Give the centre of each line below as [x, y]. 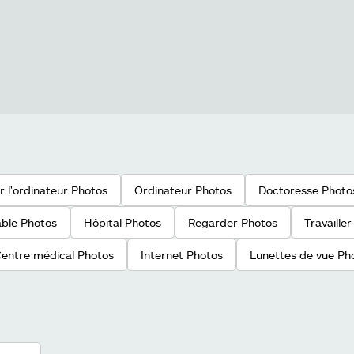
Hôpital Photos [122, 222]
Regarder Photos [233, 222]
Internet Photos [182, 255]
